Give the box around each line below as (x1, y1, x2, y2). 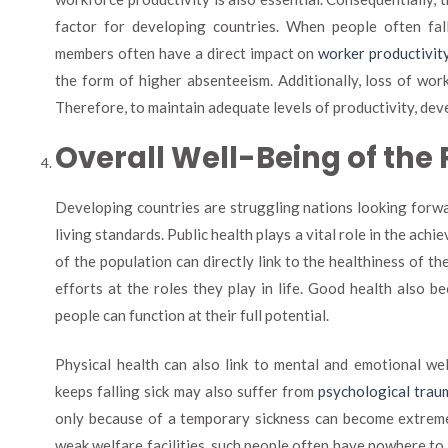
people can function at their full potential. (55, 305, 330, 324)
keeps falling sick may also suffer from (55, 382, 319, 400)
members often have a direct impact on (55, 44, 319, 63)
